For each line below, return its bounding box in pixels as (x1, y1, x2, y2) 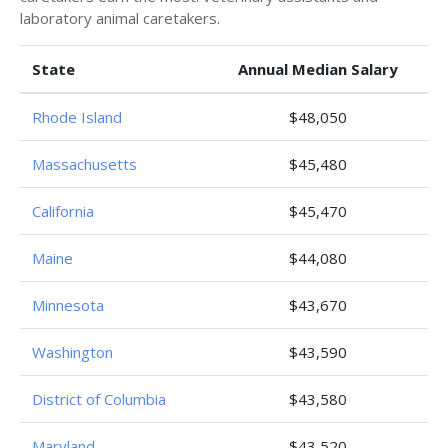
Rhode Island (32, 107, 122, 127)
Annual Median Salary (238, 59, 398, 79)
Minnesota (32, 295, 104, 315)
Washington (32, 342, 113, 362)
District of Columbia (32, 389, 166, 409)
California (32, 201, 94, 221)
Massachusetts (32, 154, 137, 174)
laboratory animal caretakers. (20, 8, 220, 28)
